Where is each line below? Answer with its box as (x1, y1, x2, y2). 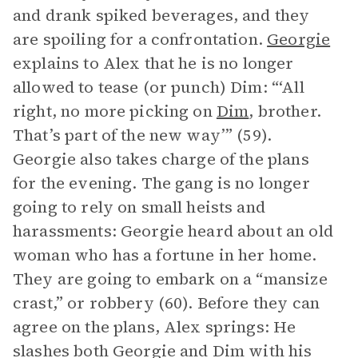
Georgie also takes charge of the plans (13, 148, 309, 170)
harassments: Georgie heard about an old (13, 220, 333, 242)
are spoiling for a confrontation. (13, 28, 268, 50)
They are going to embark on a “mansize (13, 268, 328, 290)
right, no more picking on (13, 100, 217, 122)
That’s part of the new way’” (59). (13, 124, 272, 146)
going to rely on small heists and (13, 196, 265, 218)
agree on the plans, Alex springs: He (13, 316, 296, 338)
